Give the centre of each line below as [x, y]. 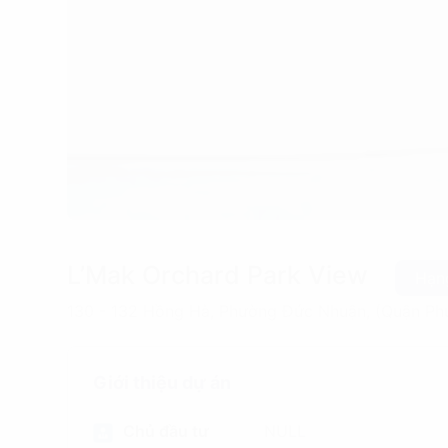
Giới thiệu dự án [161, 382]
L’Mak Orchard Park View [220, 275]
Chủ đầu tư [165, 431]
